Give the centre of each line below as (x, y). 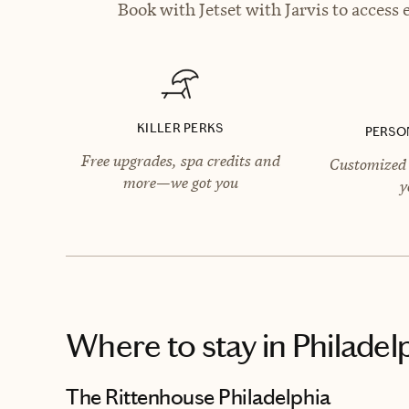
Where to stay (161, 346)
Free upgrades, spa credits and (180, 160)
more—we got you (180, 182)
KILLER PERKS (180, 128)
